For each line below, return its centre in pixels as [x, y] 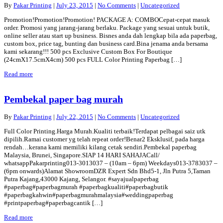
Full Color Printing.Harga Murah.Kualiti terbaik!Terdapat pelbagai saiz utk [105, 131]
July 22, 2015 [75, 117]
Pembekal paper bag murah [63, 99]
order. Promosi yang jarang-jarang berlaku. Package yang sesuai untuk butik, [107, 27]
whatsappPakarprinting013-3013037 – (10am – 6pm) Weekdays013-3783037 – [111, 163]
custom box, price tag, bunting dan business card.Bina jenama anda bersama [106, 43]
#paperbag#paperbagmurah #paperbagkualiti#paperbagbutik [86, 187]
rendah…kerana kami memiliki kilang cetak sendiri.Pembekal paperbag [100, 147]
